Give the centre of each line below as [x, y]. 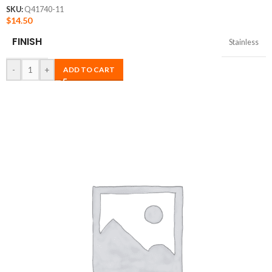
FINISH [27, 41]
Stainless [244, 42]
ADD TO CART [89, 69]
